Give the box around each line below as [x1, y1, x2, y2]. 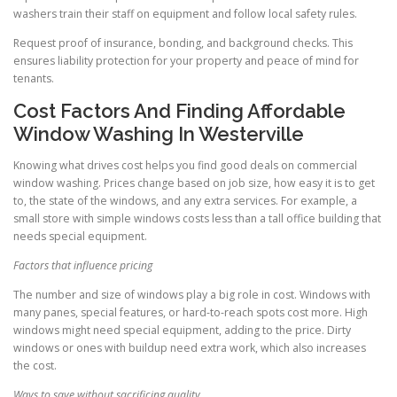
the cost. [13, 358, 57, 374]
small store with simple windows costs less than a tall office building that [13, 210, 381, 226]
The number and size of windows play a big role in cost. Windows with [13, 287, 370, 303]
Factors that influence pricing [13, 258, 152, 274]
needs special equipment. [13, 228, 147, 244]
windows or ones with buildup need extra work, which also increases [13, 340, 366, 356]
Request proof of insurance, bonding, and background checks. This [13, 35, 353, 51]
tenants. [13, 70, 54, 86]
